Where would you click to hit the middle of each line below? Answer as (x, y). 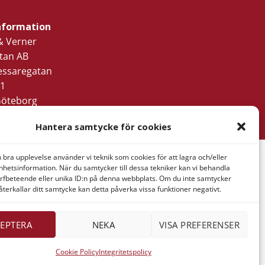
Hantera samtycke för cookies (103, 127)
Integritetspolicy (125, 252)
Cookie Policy (77, 252)
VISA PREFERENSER (199, 224)
